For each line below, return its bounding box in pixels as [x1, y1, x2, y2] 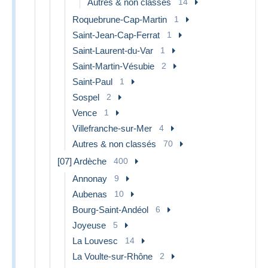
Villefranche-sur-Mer [72, 123, 152, 133]
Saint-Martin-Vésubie [72, 60, 154, 71]
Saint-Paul [72, 76, 112, 87]
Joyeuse [72, 220, 106, 230]
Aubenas [72, 188, 107, 199]
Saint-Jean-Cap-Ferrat [72, 29, 160, 40]
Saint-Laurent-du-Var [72, 45, 153, 56]
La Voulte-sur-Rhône [72, 251, 153, 261]
